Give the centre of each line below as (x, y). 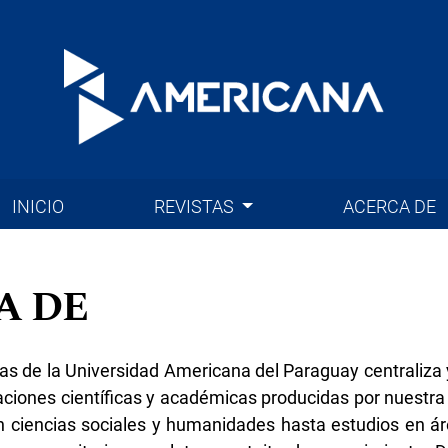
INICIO (38, 206)
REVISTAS (195, 206)
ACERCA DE (389, 206)
